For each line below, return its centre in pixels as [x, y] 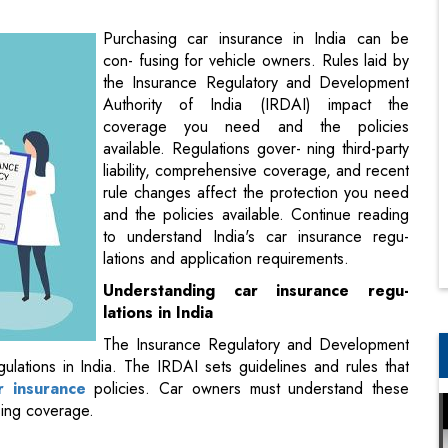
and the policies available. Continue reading [256, 119]
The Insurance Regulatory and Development [256, 249]
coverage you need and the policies [256, 31]
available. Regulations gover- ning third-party [256, 53]
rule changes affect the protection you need [256, 97]
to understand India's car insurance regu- [256, 141]
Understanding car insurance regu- [256, 195]
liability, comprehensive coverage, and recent [256, 75]
